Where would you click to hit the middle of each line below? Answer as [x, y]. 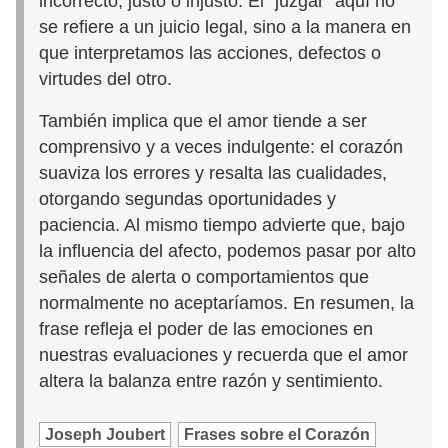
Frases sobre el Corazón [277, 434]
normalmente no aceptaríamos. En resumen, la [227, 302]
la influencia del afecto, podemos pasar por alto [228, 250]
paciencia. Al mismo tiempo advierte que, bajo [222, 224]
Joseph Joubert [105, 434]
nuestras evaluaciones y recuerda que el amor [224, 354]
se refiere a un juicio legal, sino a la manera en [225, 26]
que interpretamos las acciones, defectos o [210, 52]
